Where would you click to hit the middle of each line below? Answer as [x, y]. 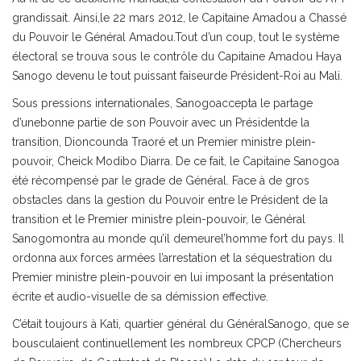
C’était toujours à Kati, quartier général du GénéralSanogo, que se [180, 324]
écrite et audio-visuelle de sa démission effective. [140, 297]
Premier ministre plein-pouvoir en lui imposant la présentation [173, 278]
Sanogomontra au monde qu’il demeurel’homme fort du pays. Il [178, 239]
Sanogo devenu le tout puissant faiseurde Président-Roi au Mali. [177, 76]
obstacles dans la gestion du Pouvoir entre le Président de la [170, 200]
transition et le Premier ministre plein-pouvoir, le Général [159, 220]
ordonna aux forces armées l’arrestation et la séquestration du [172, 258]
